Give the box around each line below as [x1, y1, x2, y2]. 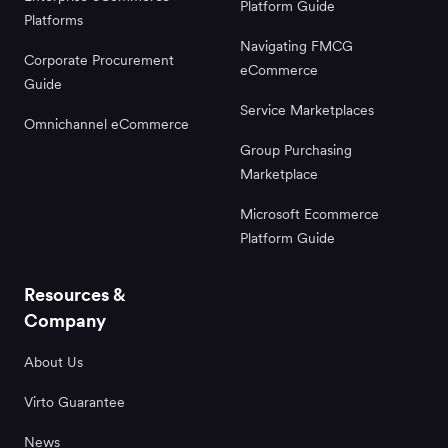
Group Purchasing [240, 141, 352, 158]
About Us [24, 353, 83, 370]
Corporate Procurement [24, 51, 174, 68]
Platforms [24, 11, 83, 28]
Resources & [24, 283, 126, 305]
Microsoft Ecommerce [240, 205, 379, 222]
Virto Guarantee [24, 393, 125, 410]
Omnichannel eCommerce [24, 115, 189, 132]
